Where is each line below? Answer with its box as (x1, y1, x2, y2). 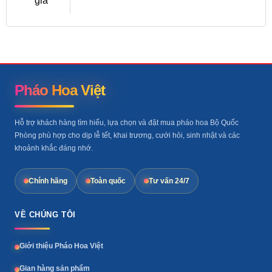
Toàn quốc (90, 177, 126, 185)
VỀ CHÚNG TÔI (15, 210, 76, 220)
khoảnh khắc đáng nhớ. (15, 144, 93, 153)
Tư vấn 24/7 (149, 177, 189, 185)
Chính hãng (29, 177, 67, 185)
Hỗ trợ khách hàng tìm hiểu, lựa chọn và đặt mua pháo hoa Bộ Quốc (15, 118, 239, 127)
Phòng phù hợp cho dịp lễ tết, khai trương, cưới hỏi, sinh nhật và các (15, 131, 240, 140)
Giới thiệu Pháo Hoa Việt (19, 241, 103, 250)
